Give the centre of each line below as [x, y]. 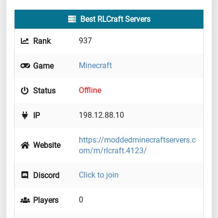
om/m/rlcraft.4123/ [113, 151]
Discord [45, 176]
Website [46, 145]
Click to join [99, 175]
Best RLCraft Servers [115, 19]
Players [45, 200]
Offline [90, 91]
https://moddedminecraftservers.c [137, 140]
